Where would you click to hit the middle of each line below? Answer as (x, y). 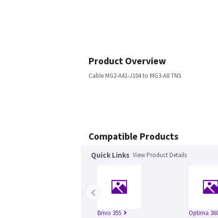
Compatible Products (134, 136)
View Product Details (160, 155)
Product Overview (127, 61)
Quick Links (110, 155)
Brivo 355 (109, 213)
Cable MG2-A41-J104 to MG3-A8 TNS (135, 76)
